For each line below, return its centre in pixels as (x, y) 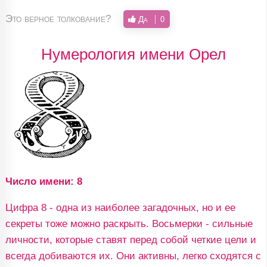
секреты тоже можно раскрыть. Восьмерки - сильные (129, 224)
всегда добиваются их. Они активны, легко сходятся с (133, 256)
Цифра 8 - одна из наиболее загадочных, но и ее (120, 208)
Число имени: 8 (44, 181)
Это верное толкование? (58, 18)
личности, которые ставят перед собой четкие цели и (131, 240)
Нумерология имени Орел (133, 54)
